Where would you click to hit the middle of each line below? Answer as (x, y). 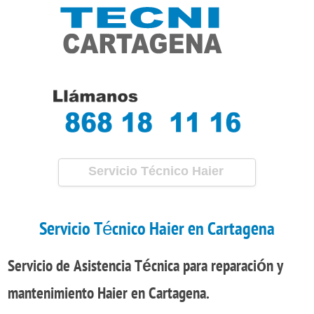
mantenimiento (53, 293)
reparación (242, 266)
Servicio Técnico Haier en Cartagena (157, 229)
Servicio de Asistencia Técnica (94, 266)
